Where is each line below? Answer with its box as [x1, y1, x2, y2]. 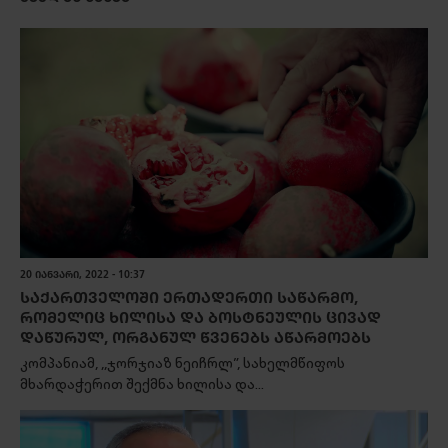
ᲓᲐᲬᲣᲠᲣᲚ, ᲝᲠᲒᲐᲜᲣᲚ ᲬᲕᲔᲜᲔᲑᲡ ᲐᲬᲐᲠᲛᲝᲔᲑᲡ [20, 327, 371, 348]
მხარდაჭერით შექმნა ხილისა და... [20, 375, 264, 393]
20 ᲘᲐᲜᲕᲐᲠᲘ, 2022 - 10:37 [20, 268, 145, 281]
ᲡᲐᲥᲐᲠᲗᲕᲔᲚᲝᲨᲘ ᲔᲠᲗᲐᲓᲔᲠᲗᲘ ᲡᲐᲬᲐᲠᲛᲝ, [20, 287, 358, 308]
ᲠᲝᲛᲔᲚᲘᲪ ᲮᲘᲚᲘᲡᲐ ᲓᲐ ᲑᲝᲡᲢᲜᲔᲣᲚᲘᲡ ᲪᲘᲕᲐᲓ [20, 307, 381, 328]
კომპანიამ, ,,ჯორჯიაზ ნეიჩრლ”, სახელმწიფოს [20, 354, 345, 372]
